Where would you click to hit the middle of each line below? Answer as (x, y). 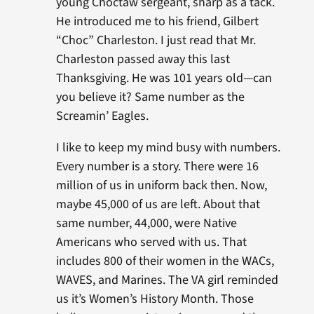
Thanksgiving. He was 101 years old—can (164, 78)
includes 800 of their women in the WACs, (165, 261)
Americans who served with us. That (151, 242)
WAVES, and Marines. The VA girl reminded (167, 280)
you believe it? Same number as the (150, 97)
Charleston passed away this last (143, 59)
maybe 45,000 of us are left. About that (158, 204)
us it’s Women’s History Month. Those (155, 299)
